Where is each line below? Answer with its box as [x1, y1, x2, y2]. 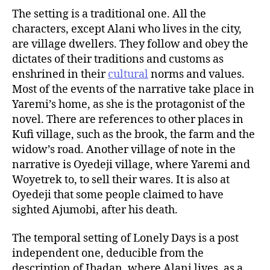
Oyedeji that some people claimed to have [12, 187, 224, 202]
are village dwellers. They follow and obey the [12, 37, 248, 51]
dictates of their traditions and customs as [12, 52, 224, 66]
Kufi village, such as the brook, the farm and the [12, 127, 255, 142]
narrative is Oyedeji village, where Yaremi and [12, 157, 250, 172]
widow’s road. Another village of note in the [12, 142, 236, 157]
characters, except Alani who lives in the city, [12, 22, 242, 36]
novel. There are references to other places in [12, 112, 243, 127]
